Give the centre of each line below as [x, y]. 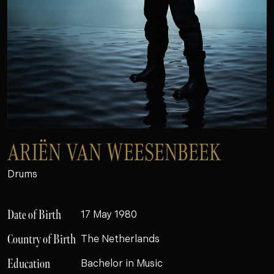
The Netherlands [120, 240]
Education [29, 264]
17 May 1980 [109, 216]
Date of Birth [34, 215]
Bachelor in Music [122, 265]
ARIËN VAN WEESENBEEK [114, 153]
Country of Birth [42, 240]
